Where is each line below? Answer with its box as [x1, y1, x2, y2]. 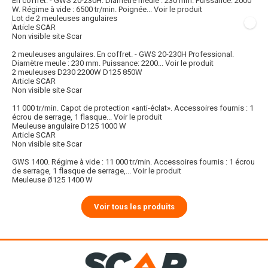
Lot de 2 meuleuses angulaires [12, 14, 117, 23]
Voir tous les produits [93, 202, 175, 212]
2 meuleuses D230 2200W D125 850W [12, 68, 142, 77]
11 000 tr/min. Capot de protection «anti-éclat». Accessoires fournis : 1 [12, 103, 254, 113]
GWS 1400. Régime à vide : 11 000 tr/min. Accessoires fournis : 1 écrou [12, 157, 255, 167]
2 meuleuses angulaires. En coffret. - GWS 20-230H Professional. [12, 50, 234, 59]
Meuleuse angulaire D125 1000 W [12, 121, 126, 131]
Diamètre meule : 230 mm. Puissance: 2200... [12, 59, 163, 68]
